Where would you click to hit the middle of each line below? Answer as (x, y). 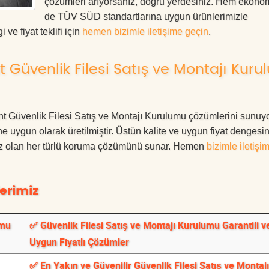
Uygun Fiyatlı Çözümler (79, 242)
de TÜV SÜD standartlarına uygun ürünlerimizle (146, 17)
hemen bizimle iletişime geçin (145, 32)
